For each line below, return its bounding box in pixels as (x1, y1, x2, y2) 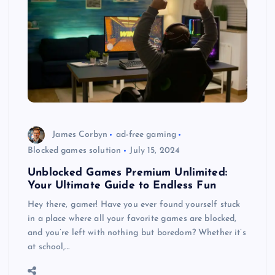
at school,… (28, 242, 70, 252)
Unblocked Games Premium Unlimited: (28, 168, 227, 179)
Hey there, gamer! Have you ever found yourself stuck (28, 200, 241, 210)
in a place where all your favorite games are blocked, (28, 214, 237, 224)
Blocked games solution (28, 146, 122, 156)
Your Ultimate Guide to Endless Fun (28, 180, 216, 192)
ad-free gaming (116, 130, 177, 139)
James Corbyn (52, 130, 107, 139)
